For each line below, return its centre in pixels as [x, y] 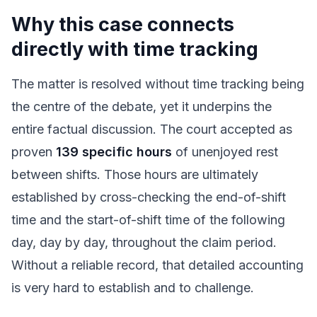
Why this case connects [123, 24]
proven [34, 152]
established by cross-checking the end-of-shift [149, 197]
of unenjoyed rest [225, 152]
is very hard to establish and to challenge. [133, 288]
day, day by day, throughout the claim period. [144, 242]
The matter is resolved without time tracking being [158, 84]
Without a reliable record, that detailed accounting [157, 265]
